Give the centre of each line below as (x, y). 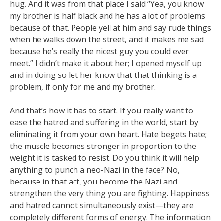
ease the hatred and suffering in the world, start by (104, 122)
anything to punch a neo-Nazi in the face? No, (95, 170)
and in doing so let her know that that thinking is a (103, 75)
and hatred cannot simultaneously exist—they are (102, 205)
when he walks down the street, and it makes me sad (107, 39)
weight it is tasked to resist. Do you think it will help (105, 158)
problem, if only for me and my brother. (83, 87)
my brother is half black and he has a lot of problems (108, 16)
